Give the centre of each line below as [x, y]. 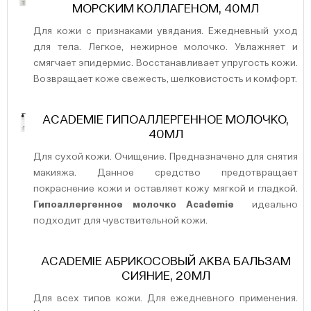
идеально [266, 205]
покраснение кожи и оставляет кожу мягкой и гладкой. [166, 189]
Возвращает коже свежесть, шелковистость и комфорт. [165, 79]
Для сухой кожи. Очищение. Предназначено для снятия [166, 157]
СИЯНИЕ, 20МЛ [166, 276]
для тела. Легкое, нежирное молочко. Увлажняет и [166, 47]
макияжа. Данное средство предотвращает [166, 173]
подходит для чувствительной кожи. [120, 221]
